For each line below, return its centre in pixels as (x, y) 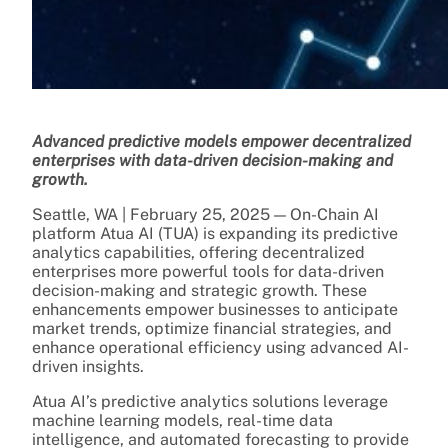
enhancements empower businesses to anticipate (215, 309)
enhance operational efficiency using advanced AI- (220, 347)
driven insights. (88, 366)
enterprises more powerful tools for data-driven (208, 271)
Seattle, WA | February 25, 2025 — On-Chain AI (205, 214)
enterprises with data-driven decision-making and (212, 160)
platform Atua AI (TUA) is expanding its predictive (215, 233)
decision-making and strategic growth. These (199, 290)
